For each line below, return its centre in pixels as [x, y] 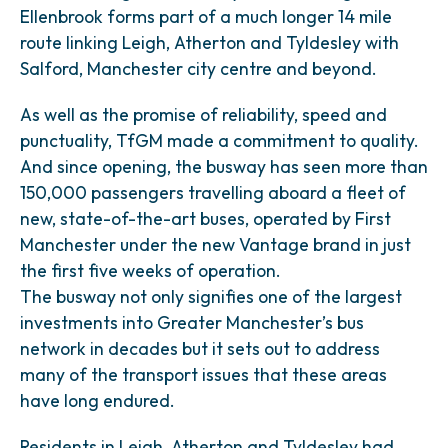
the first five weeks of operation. [150, 270]
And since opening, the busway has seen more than [224, 166]
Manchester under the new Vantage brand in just [215, 244]
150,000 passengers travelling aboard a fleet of [213, 192]
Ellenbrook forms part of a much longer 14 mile [206, 16]
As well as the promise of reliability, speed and [203, 114]
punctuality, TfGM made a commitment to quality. [219, 140]
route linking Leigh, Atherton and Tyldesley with [209, 42]
